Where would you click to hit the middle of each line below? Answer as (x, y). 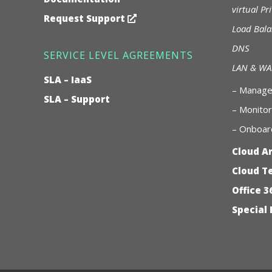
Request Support (86, 18)
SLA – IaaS (68, 79)
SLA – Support (77, 99)
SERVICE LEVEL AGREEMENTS (118, 55)
